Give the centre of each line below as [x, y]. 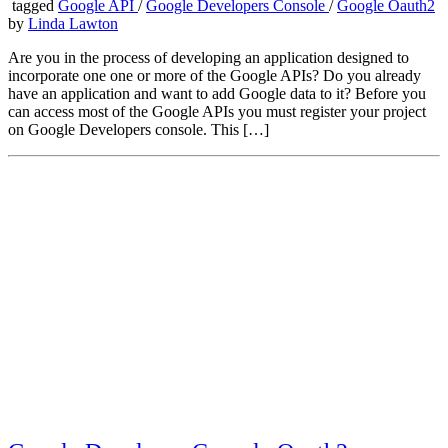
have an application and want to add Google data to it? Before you [217, 94]
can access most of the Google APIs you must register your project [217, 112]
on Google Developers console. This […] [138, 130]
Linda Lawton [73, 24]
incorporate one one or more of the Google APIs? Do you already [214, 76]
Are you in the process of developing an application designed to [208, 58]
